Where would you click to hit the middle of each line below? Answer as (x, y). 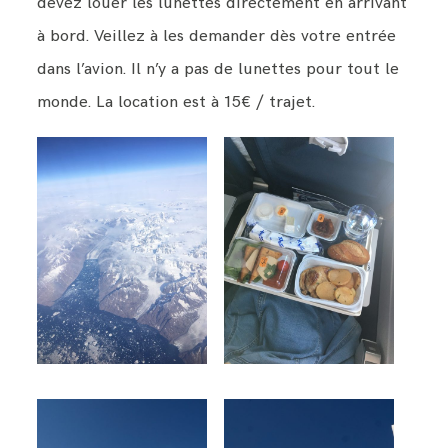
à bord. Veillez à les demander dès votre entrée (217, 36)
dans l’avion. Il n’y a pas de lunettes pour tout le (218, 69)
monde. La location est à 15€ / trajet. (176, 102)
